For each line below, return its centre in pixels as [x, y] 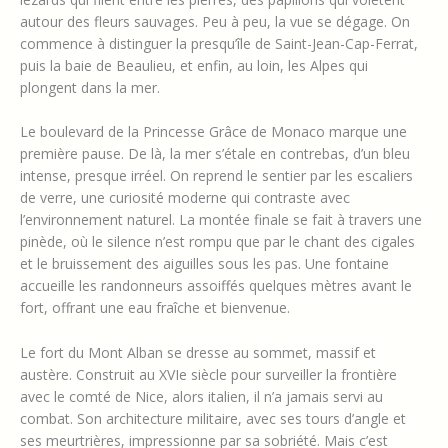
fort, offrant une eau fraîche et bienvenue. [155, 308]
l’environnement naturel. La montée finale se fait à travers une [221, 220]
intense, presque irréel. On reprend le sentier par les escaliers [216, 176]
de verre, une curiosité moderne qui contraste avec [185, 198]
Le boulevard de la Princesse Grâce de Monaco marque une [213, 132]
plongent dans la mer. [90, 87]
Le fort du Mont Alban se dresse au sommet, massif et [198, 352]
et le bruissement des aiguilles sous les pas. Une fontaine [204, 264]
